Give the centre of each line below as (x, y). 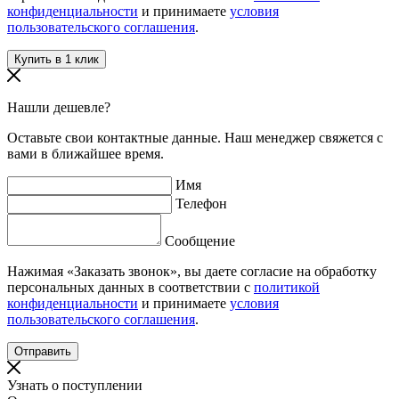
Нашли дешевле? (59, 108)
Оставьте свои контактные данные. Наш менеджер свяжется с (195, 138)
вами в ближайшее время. (85, 154)
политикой (287, 288)
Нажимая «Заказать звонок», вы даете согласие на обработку (192, 272)
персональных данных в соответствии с (130, 288)
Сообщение (200, 241)
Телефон (201, 204)
